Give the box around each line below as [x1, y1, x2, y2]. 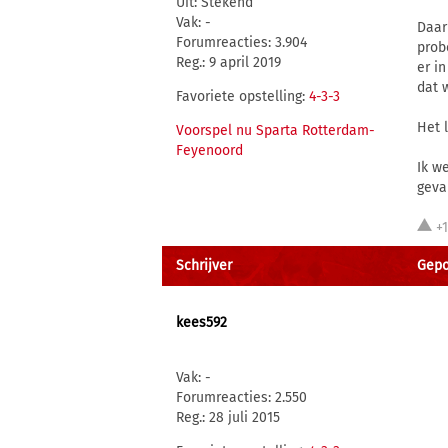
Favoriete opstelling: [176, 88, 309, 105]
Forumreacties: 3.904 [176, 34, 307, 51]
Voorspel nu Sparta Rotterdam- [176, 122, 375, 139]
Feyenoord [176, 142, 243, 159]
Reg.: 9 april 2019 [176, 54, 281, 71]
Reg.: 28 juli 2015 [176, 409, 280, 426]
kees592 [176, 314, 227, 331]
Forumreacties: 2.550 [176, 389, 307, 406]
